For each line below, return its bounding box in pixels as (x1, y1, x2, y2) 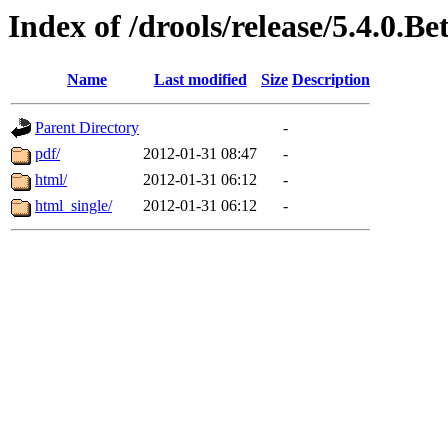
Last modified (153, 71, 247, 89)
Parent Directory (35, 119, 139, 137)
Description (292, 71, 370, 89)
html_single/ (35, 197, 112, 215)
